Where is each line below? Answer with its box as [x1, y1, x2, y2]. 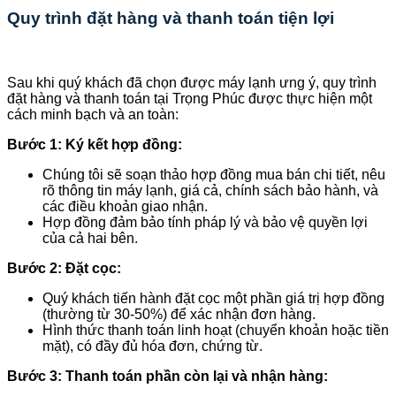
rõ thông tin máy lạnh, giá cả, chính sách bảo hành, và [42, 182, 378, 198]
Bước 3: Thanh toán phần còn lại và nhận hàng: [7, 368, 328, 384]
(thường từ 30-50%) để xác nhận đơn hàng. [42, 306, 316, 322]
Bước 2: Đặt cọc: [7, 260, 121, 276]
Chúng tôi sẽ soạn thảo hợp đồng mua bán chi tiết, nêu [42, 166, 385, 182]
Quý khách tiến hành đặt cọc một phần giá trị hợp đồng [42, 290, 385, 306]
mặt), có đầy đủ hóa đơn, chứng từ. [42, 338, 263, 354]
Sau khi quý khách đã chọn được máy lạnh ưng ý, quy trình [7, 74, 377, 90]
